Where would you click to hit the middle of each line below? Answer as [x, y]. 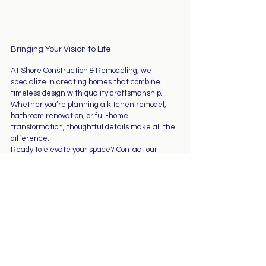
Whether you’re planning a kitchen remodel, [89, 104]
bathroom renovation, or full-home [70, 115]
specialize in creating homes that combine [86, 82]
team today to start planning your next [79, 161]
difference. [30, 138]
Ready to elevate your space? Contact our [85, 149]
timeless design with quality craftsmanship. [88, 93]
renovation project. [43, 172]
